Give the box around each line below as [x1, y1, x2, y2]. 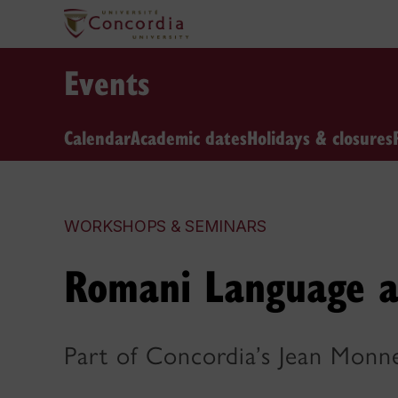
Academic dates [131, 123, 247, 150]
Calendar [64, 123, 131, 150]
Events [64, 59, 150, 105]
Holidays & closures [247, 123, 393, 150]
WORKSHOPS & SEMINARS [64, 217, 267, 235]
